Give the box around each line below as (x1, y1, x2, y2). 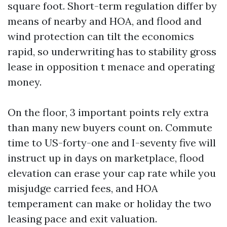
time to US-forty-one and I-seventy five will (8, 136, 216, 149)
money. (8, 75, 42, 88)
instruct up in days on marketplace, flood (8, 152, 204, 164)
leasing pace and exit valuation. (8, 212, 157, 225)
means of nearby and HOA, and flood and (8, 15, 202, 27)
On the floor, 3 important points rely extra (8, 106, 209, 119)
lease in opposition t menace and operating (8, 60, 214, 73)
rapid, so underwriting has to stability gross (8, 45, 216, 58)
